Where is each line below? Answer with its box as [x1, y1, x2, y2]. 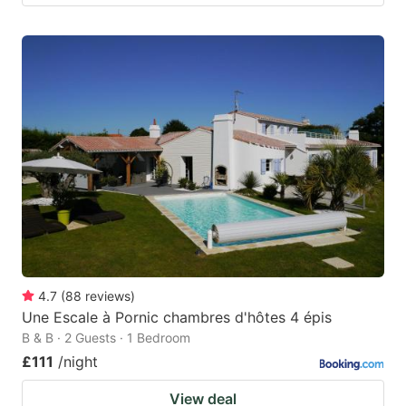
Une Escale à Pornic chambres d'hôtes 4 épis [22, 307, 332, 326]
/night [58, 352, 98, 371]
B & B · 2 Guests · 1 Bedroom [22, 329, 190, 345]
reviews [85, 287, 130, 304]
